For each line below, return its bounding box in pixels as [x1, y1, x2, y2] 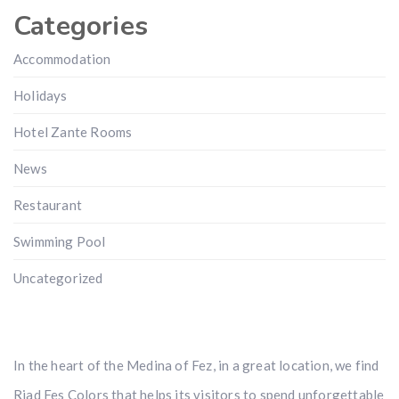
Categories [13, 8, 148, 45]
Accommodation [13, 51, 111, 68]
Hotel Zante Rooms [13, 124, 133, 141]
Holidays [13, 87, 68, 104]
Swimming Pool [13, 233, 106, 250]
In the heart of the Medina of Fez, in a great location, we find [13, 357, 379, 374]
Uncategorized [13, 270, 103, 287]
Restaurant [13, 197, 82, 214]
